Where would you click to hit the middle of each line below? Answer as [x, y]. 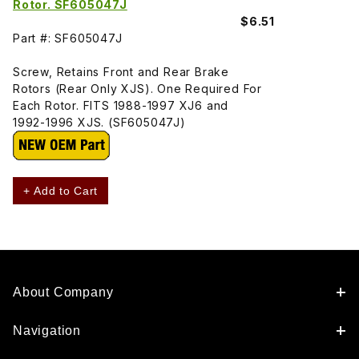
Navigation [47, 331]
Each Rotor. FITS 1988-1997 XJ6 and [121, 105]
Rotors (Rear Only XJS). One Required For [137, 88]
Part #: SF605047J [68, 38]
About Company [63, 292]
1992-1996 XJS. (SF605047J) [99, 122]
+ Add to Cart [61, 190]
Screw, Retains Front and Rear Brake [121, 71]
